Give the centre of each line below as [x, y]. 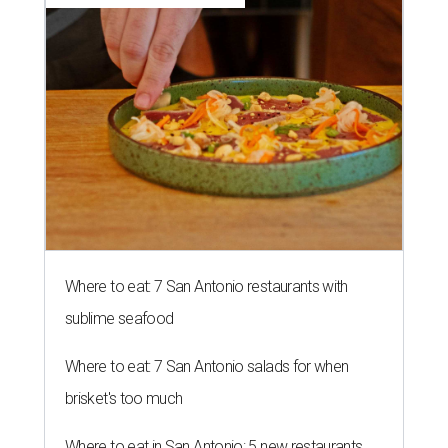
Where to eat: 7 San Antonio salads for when [207, 367]
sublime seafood [119, 319]
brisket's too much [124, 399]
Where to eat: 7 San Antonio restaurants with [206, 287]
